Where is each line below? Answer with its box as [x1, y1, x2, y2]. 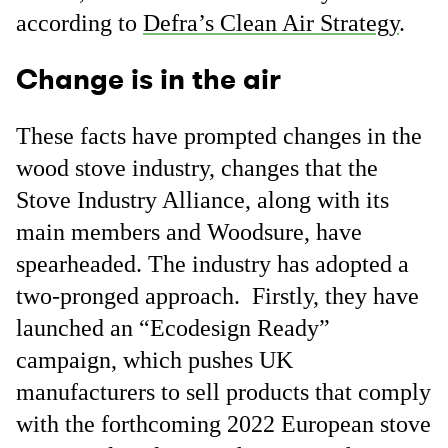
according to [16, 10, 143, 36]
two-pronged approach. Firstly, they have [16, 283, 419, 309]
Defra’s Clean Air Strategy [143, 10, 399, 36]
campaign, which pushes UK [16, 347, 293, 373]
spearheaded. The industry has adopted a [16, 251, 409, 277]
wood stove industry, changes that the [16, 155, 378, 181]
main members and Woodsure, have [16, 219, 362, 245]
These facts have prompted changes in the [16, 123, 422, 149]
